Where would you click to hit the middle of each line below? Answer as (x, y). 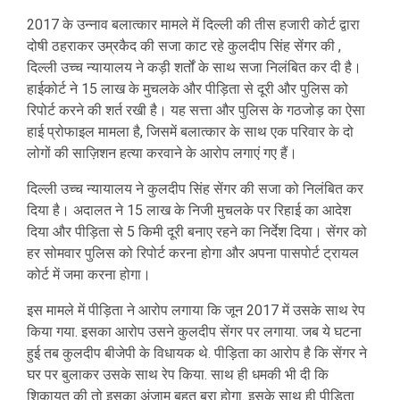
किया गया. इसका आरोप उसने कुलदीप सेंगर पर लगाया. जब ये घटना (194, 331)
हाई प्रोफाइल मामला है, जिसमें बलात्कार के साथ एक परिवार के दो (190, 131)
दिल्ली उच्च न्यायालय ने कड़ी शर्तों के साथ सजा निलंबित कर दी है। (194, 67)
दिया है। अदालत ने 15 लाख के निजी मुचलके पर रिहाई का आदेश (189, 210)
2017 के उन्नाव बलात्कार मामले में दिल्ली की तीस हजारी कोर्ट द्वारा (193, 24)
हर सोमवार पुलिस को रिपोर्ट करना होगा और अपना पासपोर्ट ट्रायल (193, 253)
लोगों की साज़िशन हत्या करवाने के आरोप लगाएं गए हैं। (162, 153)
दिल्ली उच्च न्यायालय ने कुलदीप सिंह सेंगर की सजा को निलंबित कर (195, 188)
